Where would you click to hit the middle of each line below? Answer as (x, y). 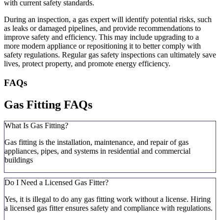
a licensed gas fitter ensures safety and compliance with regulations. (109, 208)
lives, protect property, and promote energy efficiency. (87, 63)
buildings (19, 160)
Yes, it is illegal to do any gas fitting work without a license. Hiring (108, 199)
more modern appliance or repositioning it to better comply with (102, 46)
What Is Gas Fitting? (36, 126)
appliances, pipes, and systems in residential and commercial (97, 151)
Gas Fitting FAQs (48, 104)
